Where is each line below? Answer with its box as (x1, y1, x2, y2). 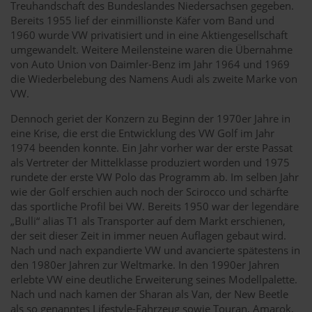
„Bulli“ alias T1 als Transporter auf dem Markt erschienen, (10, 213, 286, 228)
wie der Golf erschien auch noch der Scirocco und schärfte (10, 184, 288, 198)
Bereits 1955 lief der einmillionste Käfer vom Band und (10, 13, 274, 27)
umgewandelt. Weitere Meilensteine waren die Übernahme (10, 42, 292, 56)
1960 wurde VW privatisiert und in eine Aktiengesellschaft (10, 27, 288, 42)
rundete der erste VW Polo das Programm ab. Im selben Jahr (10, 169, 299, 184)
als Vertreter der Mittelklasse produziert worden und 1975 (10, 155, 290, 169)
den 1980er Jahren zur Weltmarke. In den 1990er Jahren (10, 257, 279, 272)
